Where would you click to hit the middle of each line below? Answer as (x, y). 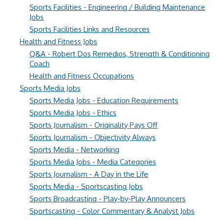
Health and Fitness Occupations (82, 76)
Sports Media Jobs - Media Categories (93, 162)
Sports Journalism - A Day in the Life (89, 174)
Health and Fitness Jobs (58, 41)
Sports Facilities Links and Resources (90, 29)
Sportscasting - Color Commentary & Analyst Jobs (112, 211)
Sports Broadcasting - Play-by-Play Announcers (108, 199)
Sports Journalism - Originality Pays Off (94, 125)
